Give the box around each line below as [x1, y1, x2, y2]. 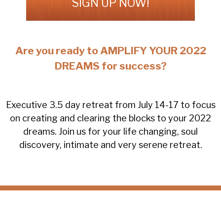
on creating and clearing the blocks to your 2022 [10, 113, 211, 124]
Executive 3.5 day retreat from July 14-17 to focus [5, 100, 216, 110]
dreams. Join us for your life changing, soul [23, 126, 198, 137]
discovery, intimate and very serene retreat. [19, 140, 202, 150]
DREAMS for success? [54, 60, 167, 73]
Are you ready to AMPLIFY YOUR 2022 [15, 44, 206, 57]
